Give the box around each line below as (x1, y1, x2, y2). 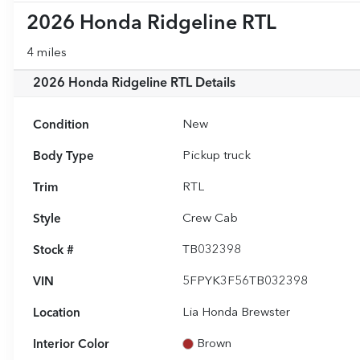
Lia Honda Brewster (182, 307, 291, 320)
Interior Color (33, 338, 109, 352)
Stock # (33, 244, 74, 258)
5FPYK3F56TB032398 (182, 276, 309, 288)
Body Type (33, 150, 94, 164)
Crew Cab (182, 213, 239, 226)
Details (192, 77, 235, 91)
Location (33, 307, 80, 321)
